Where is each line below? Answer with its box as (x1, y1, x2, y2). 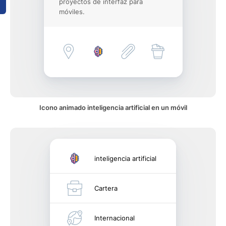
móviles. (59, 8, 85, 16)
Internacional (94, 214, 135, 222)
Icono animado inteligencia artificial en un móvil (39, 103, 187, 111)
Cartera (94, 184, 118, 192)
